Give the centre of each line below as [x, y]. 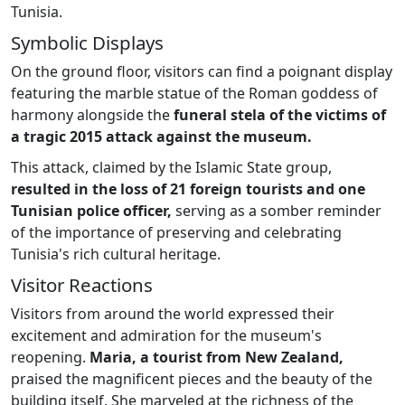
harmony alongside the [90, 114]
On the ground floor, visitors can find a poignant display [202, 71]
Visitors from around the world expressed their [173, 313]
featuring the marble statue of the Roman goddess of [194, 93]
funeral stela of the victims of [278, 114]
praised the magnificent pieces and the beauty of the [192, 378]
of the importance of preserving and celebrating [176, 232]
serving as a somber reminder [277, 210]
